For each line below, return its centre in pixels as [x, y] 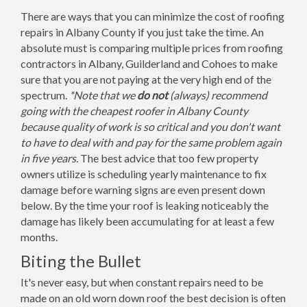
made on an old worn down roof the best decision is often [153, 298]
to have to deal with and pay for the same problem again [151, 142]
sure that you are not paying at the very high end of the [146, 79]
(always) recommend [218, 95]
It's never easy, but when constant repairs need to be [142, 282]
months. [39, 237]
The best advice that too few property [168, 158]
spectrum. [45, 95]
